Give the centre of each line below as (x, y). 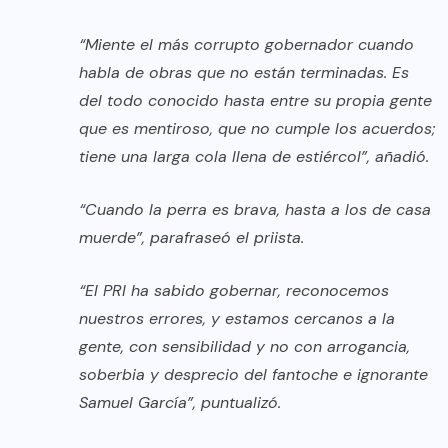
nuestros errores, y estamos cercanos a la (237, 318)
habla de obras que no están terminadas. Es (244, 72)
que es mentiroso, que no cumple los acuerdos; (257, 128)
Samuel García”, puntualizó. (180, 402)
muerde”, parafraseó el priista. (191, 237)
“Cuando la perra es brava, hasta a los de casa (255, 209)
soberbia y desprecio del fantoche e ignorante (253, 374)
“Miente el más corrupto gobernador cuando (246, 44)
